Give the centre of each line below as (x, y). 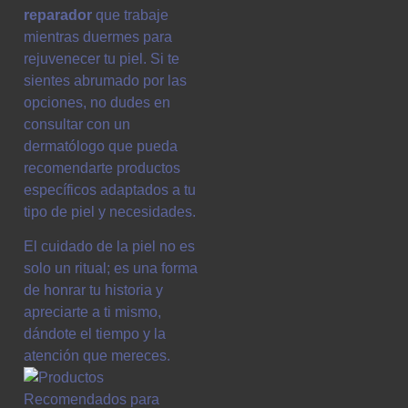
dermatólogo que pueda (101, 147)
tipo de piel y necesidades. (110, 212)
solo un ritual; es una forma (111, 269)
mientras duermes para (98, 37)
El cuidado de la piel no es (109, 247)
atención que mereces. (97, 356)
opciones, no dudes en (97, 103)
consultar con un (77, 125)
